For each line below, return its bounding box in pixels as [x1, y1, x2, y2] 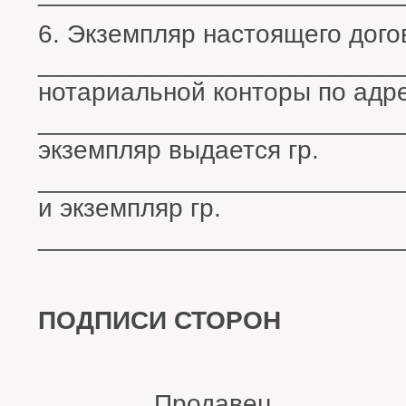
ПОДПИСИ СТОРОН [38, 306, 281, 335]
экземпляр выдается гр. [38, 136, 319, 165]
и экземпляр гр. [38, 194, 221, 223]
